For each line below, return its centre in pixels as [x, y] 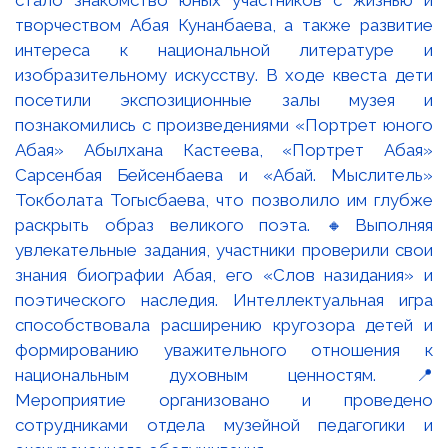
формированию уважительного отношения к [224, 349]
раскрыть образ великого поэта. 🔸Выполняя [224, 224]
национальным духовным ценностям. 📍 [224, 374]
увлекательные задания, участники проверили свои [224, 249]
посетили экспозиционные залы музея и [224, 99]
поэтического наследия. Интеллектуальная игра [224, 299]
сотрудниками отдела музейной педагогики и [224, 424]
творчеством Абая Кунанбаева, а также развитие [224, 24]
